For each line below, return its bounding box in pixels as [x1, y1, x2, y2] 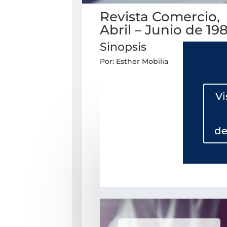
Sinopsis [99, 40, 146, 54]
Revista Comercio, [99, 9, 220, 25]
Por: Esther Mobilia [99, 57, 168, 66]
